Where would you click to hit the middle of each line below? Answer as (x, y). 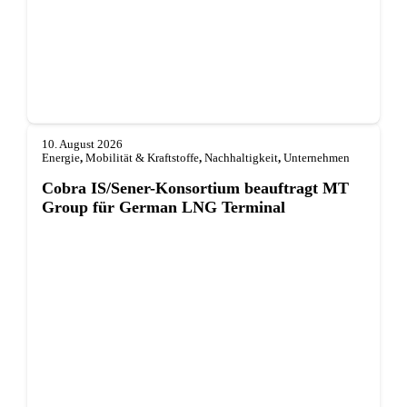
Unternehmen (316, 159)
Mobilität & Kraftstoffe (142, 159)
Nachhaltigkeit (241, 159)
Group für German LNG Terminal (163, 207)
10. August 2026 (82, 145)
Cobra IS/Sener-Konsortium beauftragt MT (195, 188)
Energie (60, 159)
